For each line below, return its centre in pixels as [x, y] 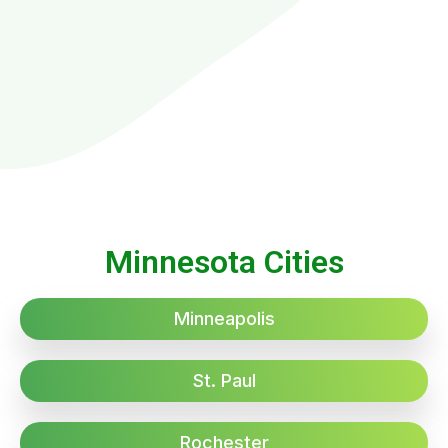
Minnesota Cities [224, 262]
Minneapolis [224, 319]
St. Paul [224, 381]
